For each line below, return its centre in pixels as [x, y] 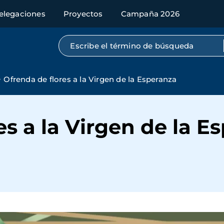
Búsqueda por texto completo [129, 43]
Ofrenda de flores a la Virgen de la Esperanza [90, 79]
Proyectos [83, 14]
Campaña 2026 [150, 14]
